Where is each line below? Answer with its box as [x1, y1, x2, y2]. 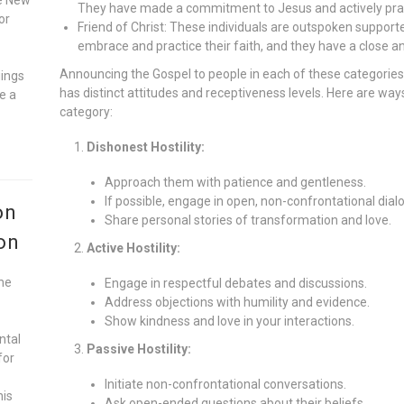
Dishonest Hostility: [86, 139, 205, 154]
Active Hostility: [86, 240, 180, 255]
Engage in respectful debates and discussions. [104, 275, 367, 290]
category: [59, 104, 113, 119]
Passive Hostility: [86, 341, 191, 356]
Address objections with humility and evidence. [104, 294, 370, 309]
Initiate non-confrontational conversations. [104, 376, 346, 391]
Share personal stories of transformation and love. [104, 212, 391, 227]
